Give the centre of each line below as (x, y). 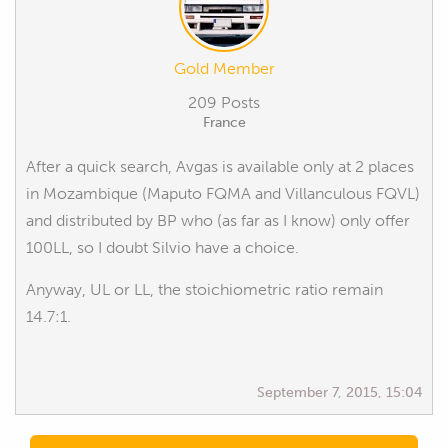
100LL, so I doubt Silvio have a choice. (162, 247)
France (224, 122)
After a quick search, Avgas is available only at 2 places (220, 166)
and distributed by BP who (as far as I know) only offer (218, 220)
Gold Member (224, 68)
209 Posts (224, 102)
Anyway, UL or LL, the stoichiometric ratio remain (204, 289)
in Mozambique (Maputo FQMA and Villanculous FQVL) (223, 193)
